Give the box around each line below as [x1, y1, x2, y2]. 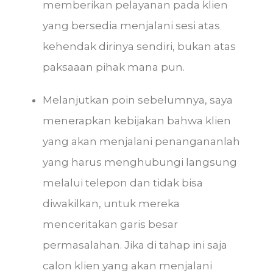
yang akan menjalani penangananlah [43, 135, 240, 147]
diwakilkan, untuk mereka [43, 197, 180, 210]
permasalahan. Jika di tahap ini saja [43, 239, 227, 251]
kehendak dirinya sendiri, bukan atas [43, 40, 236, 52]
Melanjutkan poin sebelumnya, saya [43, 94, 233, 106]
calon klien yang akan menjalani [43, 260, 212, 272]
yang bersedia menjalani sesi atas [43, 19, 220, 32]
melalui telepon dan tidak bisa [43, 177, 203, 189]
